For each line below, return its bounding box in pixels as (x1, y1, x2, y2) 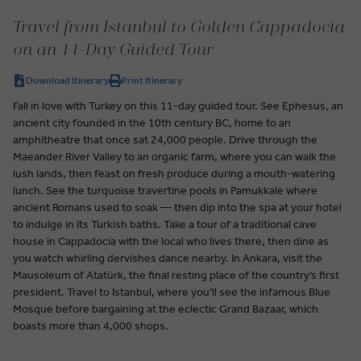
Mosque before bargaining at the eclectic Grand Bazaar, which (13, 301, 318, 316)
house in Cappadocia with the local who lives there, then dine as (13, 234, 329, 248)
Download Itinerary (26, 75, 109, 86)
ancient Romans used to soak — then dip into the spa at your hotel (13, 200, 342, 214)
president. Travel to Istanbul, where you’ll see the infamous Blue (13, 284, 330, 299)
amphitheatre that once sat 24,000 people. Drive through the (13, 132, 317, 147)
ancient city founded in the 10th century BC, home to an (13, 115, 291, 130)
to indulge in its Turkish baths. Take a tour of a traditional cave (13, 217, 317, 231)
